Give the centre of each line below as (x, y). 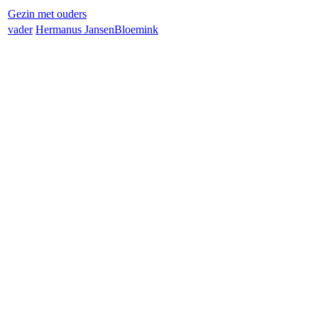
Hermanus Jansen (75, 29)
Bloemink (136, 29)
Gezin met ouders (47, 14)
